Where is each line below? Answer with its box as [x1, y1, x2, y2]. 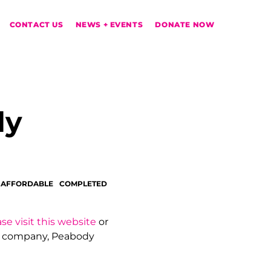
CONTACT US [9, 20, 64, 29]
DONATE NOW [155, 20, 215, 29]
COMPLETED [59, 179, 107, 189]
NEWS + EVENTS [75, 20, 143, 29]
